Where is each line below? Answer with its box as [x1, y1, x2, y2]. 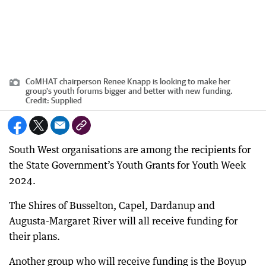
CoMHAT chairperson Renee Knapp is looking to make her [26, 77, 230, 86]
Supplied [51, 96, 82, 105]
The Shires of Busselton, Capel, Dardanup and [9, 199, 215, 211]
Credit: [26, 96, 51, 105]
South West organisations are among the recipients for [9, 144, 251, 156]
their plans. [9, 230, 60, 242]
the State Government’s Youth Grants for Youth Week [9, 159, 246, 171]
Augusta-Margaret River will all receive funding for [9, 215, 237, 227]
